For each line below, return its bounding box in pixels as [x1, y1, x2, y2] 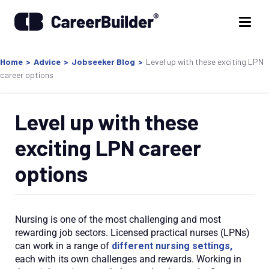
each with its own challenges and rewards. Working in [15, 253, 241, 265]
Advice [34, 56, 61, 67]
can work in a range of [15, 240, 112, 252]
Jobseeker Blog [71, 56, 135, 67]
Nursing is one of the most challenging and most [15, 214, 221, 225]
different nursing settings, [112, 240, 232, 252]
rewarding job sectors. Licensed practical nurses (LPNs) [15, 227, 250, 238]
